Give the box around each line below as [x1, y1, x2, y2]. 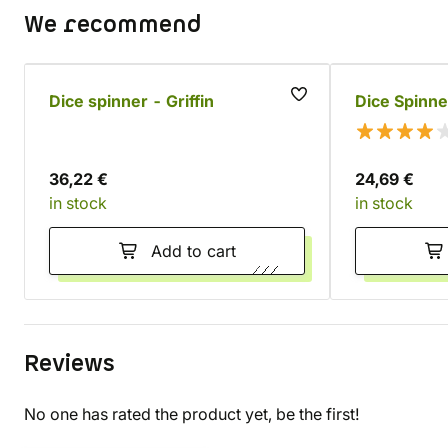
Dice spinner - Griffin [49, 91, 214, 111]
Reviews [24, 348, 115, 380]
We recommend [24, 9, 201, 41]
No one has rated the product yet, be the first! [24, 404, 360, 424]
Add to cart [150, 241, 236, 261]
